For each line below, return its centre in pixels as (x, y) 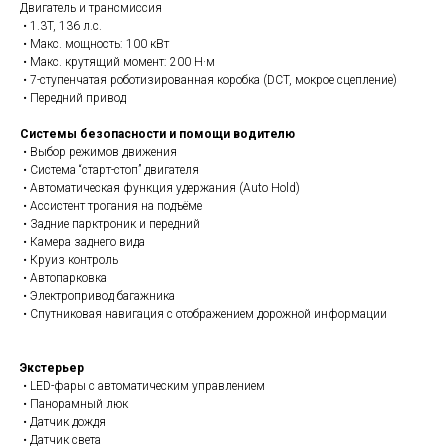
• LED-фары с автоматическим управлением (142, 385)
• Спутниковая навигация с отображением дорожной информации (203, 313)
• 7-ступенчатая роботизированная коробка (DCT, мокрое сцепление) (208, 79)
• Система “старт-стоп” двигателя (109, 169)
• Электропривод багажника (97, 295)
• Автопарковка (63, 277)
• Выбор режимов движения (98, 151)
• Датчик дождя (63, 421)
